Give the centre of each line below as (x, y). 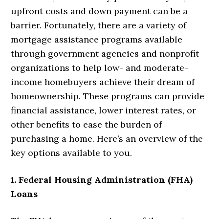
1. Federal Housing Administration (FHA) (102, 179)
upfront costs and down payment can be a (99, 11)
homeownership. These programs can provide (108, 96)
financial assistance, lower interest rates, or (104, 110)
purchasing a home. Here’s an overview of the (107, 138)
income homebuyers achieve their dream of (103, 82)
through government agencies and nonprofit (105, 53)
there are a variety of (142, 25)
